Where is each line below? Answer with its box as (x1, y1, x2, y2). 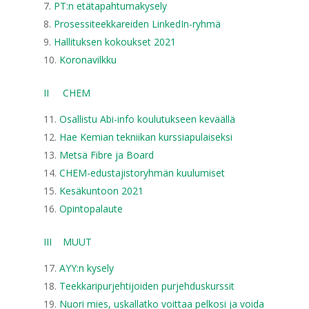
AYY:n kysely (59, 261, 114, 275)
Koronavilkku (59, 53, 117, 66)
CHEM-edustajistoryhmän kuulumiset (59, 166, 225, 179)
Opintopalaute (59, 202, 123, 215)
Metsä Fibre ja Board (59, 148, 154, 161)
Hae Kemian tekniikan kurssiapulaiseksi (59, 130, 232, 143)
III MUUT (43, 235, 92, 248)
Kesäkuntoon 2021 (59, 184, 143, 197)
